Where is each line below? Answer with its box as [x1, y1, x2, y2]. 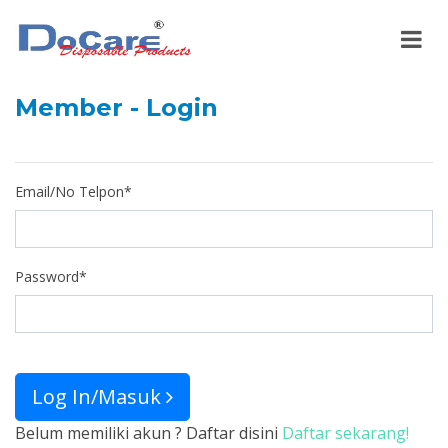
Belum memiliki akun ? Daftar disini [15, 422, 282, 444]
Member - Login [15, 93, 218, 122]
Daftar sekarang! [282, 422, 409, 444]
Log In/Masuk [32, 383, 166, 410]
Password [15, 267, 79, 286]
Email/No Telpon [15, 182, 124, 201]
